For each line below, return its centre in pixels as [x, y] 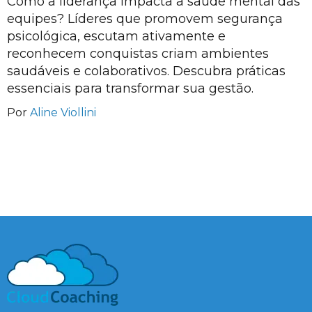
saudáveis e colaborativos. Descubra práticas [146, 71]
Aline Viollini [63, 112]
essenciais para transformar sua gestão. [130, 88]
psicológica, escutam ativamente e [116, 36]
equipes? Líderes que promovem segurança [145, 18]
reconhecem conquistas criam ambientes [138, 53]
